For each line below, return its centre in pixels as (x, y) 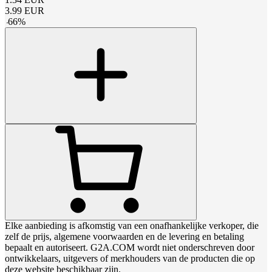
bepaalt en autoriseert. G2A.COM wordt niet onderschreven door (130, 247)
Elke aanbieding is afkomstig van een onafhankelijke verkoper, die (132, 225)
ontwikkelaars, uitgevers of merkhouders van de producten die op (130, 258)
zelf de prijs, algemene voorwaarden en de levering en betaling (124, 236)
